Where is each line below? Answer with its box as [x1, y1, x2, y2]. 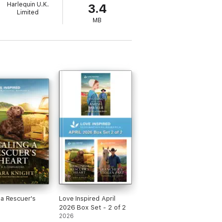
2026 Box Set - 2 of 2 [58, 204, 126, 211]
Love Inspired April [58, 195, 115, 202]
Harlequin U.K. [6, 1, 49, 8]
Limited [17, 9, 39, 16]
